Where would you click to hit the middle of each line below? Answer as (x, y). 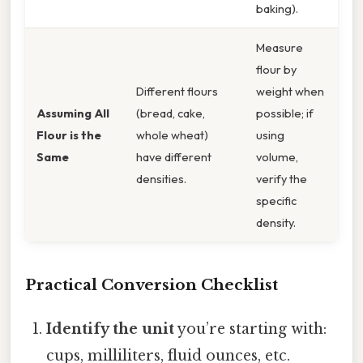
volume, (277, 157)
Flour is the (69, 135)
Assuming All (73, 113)
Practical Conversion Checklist (152, 284)
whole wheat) (172, 135)
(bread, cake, (171, 113)
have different (174, 157)
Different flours (177, 92)
